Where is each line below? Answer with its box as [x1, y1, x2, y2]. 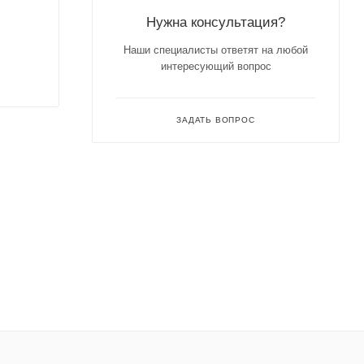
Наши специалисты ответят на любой [123, 44, 308, 56]
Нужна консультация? [146, 14, 285, 30]
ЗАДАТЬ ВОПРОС [176, 115, 255, 124]
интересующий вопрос [160, 60, 271, 72]
